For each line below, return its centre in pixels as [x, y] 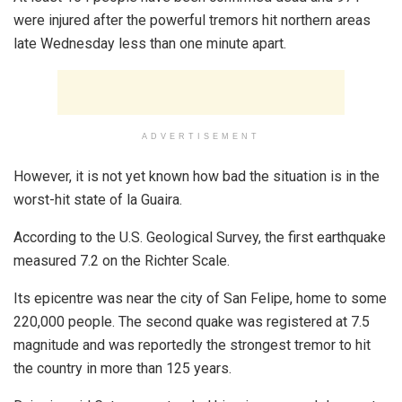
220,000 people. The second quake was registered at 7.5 [192, 321]
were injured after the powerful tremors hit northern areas [192, 20]
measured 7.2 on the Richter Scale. [122, 260]
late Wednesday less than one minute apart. [150, 43]
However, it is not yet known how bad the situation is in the [197, 176]
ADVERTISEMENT [201, 136]
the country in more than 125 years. [122, 368]
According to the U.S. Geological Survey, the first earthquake [200, 237]
